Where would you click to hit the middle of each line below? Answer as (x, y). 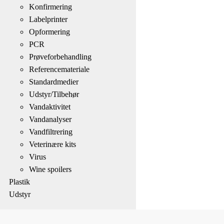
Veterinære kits (52, 144)
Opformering (49, 31)
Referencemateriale (59, 69)
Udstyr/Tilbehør (54, 94)
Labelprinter (48, 19)
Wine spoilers (50, 169)
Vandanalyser (50, 119)
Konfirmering (50, 6)
